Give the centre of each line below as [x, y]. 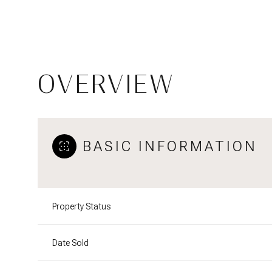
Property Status [81, 206]
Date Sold [70, 243]
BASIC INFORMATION [170, 146]
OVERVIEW [106, 84]
